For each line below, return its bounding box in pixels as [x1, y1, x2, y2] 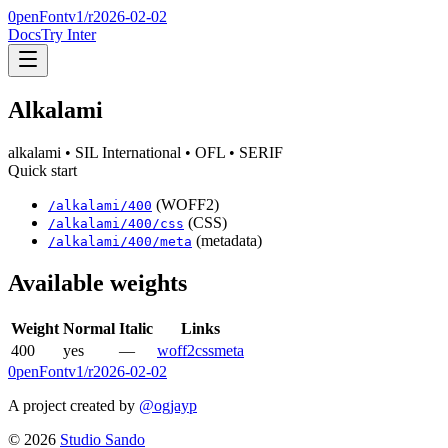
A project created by [8, 396, 135, 414]
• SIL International [61, 143, 181, 161]
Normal [63, 319, 115, 337]
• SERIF [225, 143, 283, 161]
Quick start [8, 161, 77, 179]
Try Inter [41, 26, 96, 43]
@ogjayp [139, 396, 197, 414]
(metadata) [196, 231, 262, 249]
